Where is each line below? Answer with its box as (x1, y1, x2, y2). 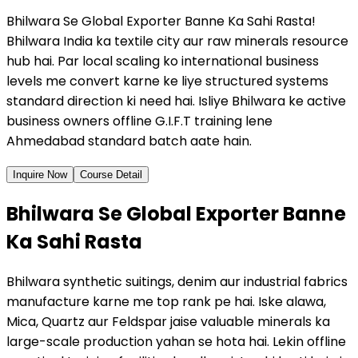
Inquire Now (13, 168, 67, 181)
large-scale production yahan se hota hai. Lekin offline (6, 332, 346, 351)
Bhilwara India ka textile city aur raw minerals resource (6, 31, 348, 50)
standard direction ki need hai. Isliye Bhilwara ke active (6, 91, 346, 110)
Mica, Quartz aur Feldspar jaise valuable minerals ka (6, 312, 330, 331)
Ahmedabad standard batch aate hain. (6, 131, 252, 150)
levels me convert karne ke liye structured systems (6, 71, 328, 90)
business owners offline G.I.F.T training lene (6, 111, 272, 130)
